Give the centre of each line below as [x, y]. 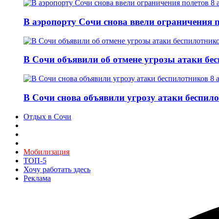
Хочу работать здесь [57, 169]
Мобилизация [46, 152]
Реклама [37, 178]
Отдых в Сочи [47, 116]
